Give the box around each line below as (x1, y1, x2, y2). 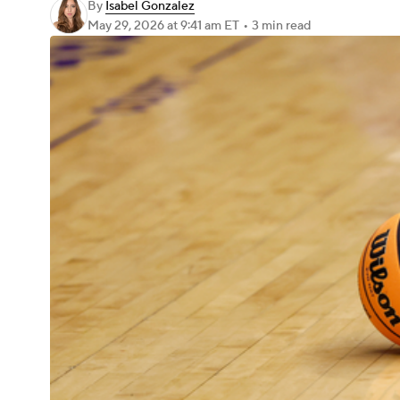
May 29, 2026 (87, 18, 167, 34)
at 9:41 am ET (167, 18, 239, 34)
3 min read (252, 18, 311, 34)
